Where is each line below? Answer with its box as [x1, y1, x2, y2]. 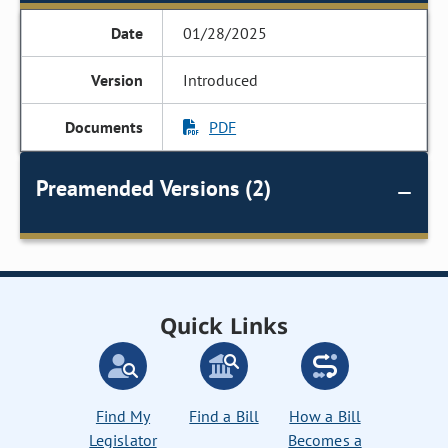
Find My [95, 406, 151, 426]
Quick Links [160, 310, 288, 340]
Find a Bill [189, 406, 259, 426]
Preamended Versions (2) [36, 174, 271, 202]
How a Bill [289, 406, 361, 426]
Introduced [183, 70, 259, 90]
